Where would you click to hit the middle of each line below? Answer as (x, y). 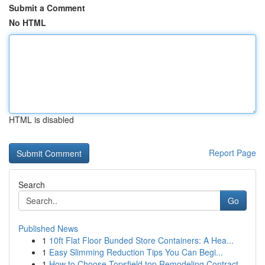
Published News (48, 228)
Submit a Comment (47, 8)
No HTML (28, 22)
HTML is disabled (41, 119)
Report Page (232, 153)
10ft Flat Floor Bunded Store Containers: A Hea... (141, 240)
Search (32, 185)
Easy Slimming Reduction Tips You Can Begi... (136, 252)
